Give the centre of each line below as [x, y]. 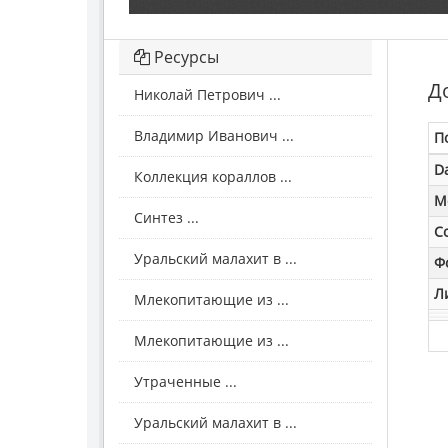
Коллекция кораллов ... [213, 177]
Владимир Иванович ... [214, 136]
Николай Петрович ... [207, 95]
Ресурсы [184, 57]
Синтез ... [166, 218]
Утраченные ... [185, 382]
